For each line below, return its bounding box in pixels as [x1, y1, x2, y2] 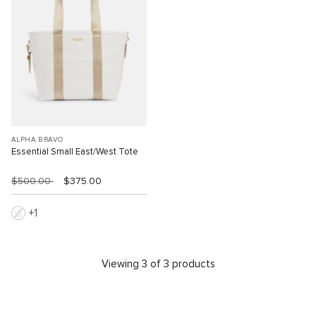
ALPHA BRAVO [11, 135, 63, 143]
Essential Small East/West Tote [11, 147, 138, 157]
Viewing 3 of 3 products [101, 258, 215, 269]
